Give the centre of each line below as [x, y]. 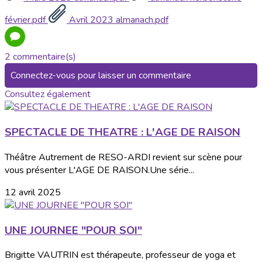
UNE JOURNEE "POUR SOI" [73, 230]
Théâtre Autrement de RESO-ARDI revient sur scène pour [123, 157]
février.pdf [26, 20]
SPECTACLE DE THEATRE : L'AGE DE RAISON [123, 132]
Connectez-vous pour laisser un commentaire [101, 76]
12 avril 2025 [33, 192]
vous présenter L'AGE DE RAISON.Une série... [99, 170]
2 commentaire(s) [40, 57]
